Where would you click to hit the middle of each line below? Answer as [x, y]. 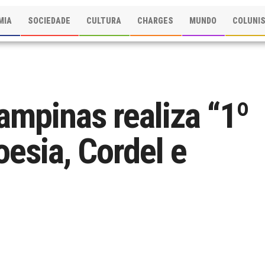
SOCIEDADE [49, 21]
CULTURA [104, 21]
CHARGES [156, 21]
